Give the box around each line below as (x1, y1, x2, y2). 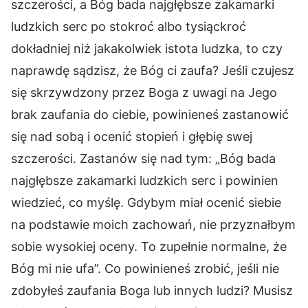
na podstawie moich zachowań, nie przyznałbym (11, 217, 296, 232)
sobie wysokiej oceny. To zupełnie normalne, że (11, 239, 287, 254)
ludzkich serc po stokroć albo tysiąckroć (11, 19, 246, 34)
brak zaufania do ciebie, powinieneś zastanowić (11, 107, 289, 122)
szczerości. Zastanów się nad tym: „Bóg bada (11, 151, 276, 166)
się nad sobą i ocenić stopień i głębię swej (11, 129, 252, 144)
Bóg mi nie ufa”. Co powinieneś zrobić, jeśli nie (11, 261, 279, 276)
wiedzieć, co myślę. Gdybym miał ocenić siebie (11, 195, 281, 210)
